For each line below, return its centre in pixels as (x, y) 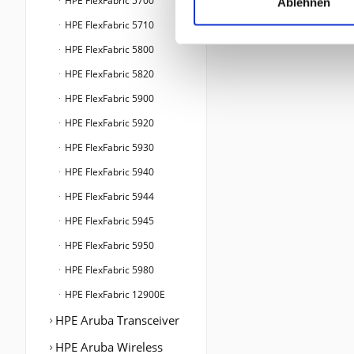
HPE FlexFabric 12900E (114, 295)
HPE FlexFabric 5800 (108, 50)
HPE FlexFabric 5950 (108, 246)
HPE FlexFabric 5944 (108, 197)
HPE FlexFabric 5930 (108, 148)
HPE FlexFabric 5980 (108, 270)
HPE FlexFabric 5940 (108, 172)
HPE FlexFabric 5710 (108, 25)
